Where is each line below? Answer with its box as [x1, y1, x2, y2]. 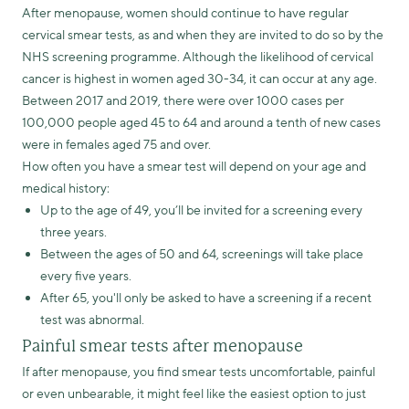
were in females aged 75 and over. [22, 136, 211, 153]
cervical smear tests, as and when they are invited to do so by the [22, 26, 383, 44]
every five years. [40, 267, 131, 285]
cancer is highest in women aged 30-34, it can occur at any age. [22, 70, 377, 88]
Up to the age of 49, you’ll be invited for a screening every [40, 202, 362, 219]
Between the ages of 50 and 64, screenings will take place [40, 246, 363, 263]
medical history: [22, 180, 110, 197]
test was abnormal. [40, 311, 144, 329]
